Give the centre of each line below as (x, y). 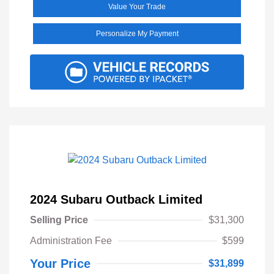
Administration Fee (71, 240)
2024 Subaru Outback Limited (116, 199)
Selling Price (59, 220)
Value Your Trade (137, 6)
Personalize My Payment (137, 33)
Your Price (60, 263)
